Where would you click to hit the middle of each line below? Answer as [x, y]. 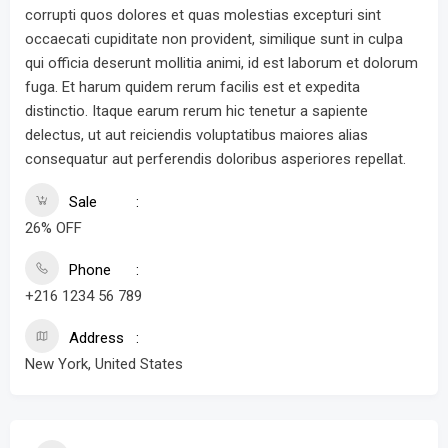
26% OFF [53, 228]
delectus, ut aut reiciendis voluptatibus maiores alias [196, 135]
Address [96, 338]
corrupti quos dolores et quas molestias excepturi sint [203, 15]
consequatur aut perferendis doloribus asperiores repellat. [215, 159]
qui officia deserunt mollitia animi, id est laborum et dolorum [221, 63]
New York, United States [104, 364]
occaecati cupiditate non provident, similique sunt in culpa [214, 39]
